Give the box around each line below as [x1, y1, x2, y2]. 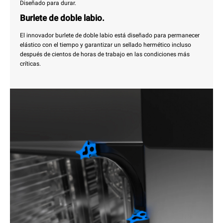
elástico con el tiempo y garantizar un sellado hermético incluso [20, 41, 191, 49]
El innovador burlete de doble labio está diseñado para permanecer [20, 32, 200, 39]
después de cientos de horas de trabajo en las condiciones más [20, 51, 190, 58]
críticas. [20, 60, 41, 68]
